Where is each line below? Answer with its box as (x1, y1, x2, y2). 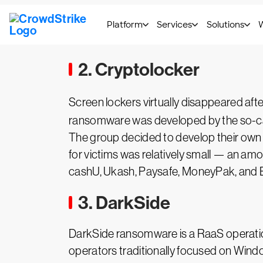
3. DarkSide (78, 192, 170, 214)
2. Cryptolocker (78, 59, 200, 80)
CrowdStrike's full (142, 31, 230, 43)
